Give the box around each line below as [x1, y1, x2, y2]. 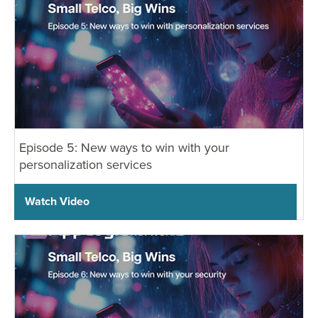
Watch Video [25, 192, 89, 209]
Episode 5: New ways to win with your [19, 138, 229, 156]
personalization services [19, 155, 152, 173]
